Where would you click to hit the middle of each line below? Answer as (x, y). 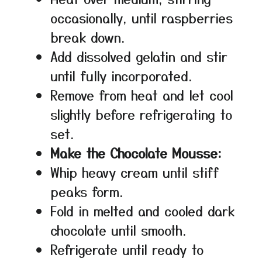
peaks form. (87, 192)
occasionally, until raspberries (142, 18)
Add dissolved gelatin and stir (139, 56)
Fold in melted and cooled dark (142, 211)
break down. (87, 37)
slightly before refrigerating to (141, 114)
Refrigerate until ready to (127, 249)
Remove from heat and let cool (142, 95)
